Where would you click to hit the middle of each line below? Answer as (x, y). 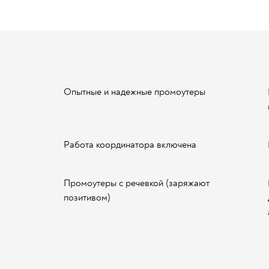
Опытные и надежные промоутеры (134, 92)
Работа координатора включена (130, 145)
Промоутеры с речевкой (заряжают (137, 183)
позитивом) (87, 198)
